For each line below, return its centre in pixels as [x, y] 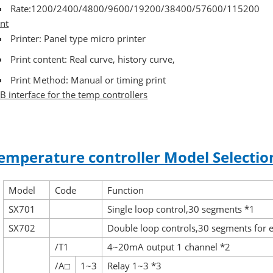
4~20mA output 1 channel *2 [169, 247]
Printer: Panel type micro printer [79, 39]
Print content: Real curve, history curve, [92, 59]
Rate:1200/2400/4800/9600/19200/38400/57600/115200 [135, 9]
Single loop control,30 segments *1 [181, 209]
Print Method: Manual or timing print [88, 80]
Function [126, 190]
